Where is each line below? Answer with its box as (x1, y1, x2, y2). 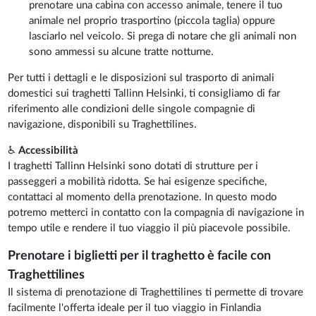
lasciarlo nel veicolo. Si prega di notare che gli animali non (29, 31, 297, 42)
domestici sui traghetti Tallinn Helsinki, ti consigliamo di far (8, 88, 281, 99)
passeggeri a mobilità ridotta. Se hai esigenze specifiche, (8, 176, 267, 188)
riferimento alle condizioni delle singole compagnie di (8, 104, 256, 115)
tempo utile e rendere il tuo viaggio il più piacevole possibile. (8, 223, 291, 234)
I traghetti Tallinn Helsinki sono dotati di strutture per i (8, 161, 259, 172)
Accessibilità (18, 145, 79, 157)
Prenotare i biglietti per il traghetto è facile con (8, 250, 272, 263)
